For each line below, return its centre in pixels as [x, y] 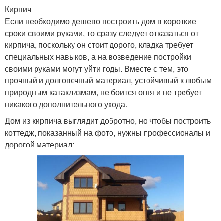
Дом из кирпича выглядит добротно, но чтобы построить [108, 121]
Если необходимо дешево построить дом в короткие [101, 21]
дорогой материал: [39, 144]
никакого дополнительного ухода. [66, 104]
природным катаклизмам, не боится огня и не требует [103, 92]
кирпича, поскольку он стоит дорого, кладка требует [99, 45]
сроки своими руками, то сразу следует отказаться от [102, 33]
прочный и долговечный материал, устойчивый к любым [108, 80]
